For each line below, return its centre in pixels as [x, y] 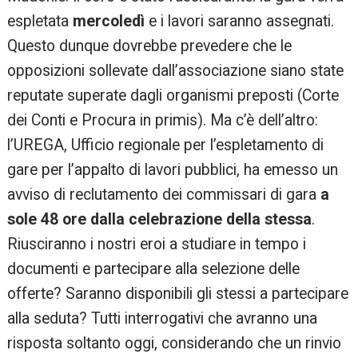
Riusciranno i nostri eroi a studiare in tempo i [157, 245]
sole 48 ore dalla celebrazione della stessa [160, 220]
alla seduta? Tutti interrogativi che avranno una [163, 319]
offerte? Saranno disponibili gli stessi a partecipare [178, 294]
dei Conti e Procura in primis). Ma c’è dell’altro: [163, 121]
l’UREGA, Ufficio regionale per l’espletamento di [166, 145]
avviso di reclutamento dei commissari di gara [164, 195]
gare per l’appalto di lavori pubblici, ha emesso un [173, 170]
